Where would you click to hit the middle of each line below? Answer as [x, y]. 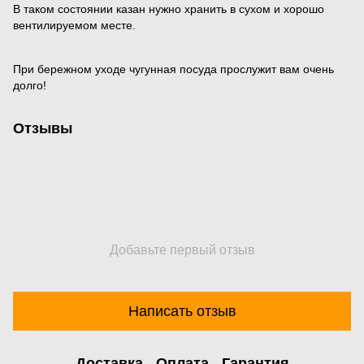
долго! [30, 86]
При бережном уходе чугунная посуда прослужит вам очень [173, 69]
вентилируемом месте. [74, 26]
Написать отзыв [182, 311]
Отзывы [43, 129]
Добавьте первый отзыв [182, 250]
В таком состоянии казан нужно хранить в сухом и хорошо [169, 9]
